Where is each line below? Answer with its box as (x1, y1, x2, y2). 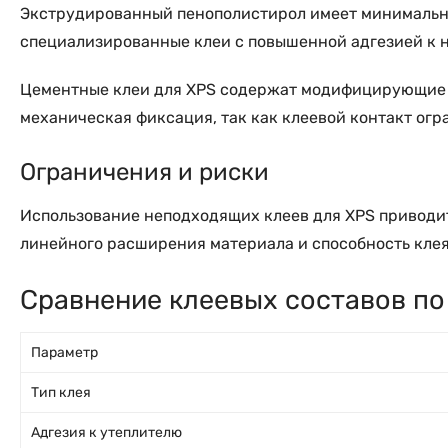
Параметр (31, 344, 98, 362)
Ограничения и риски (20, 158, 269, 187)
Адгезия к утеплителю (31, 424, 182, 442)
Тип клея (31, 384, 91, 402)
